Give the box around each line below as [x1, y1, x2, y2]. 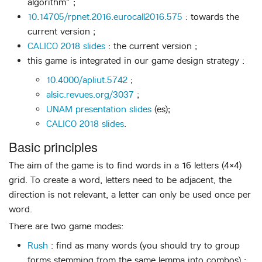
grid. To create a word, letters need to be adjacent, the [9, 174, 232, 185]
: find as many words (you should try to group [48, 240, 240, 251]
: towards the [182, 11, 239, 22]
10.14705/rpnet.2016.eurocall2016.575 [27, 11, 182, 22]
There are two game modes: [9, 220, 123, 232]
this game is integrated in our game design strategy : [27, 54, 244, 66]
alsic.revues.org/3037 [46, 88, 134, 100]
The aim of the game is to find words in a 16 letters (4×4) [9, 160, 242, 171]
